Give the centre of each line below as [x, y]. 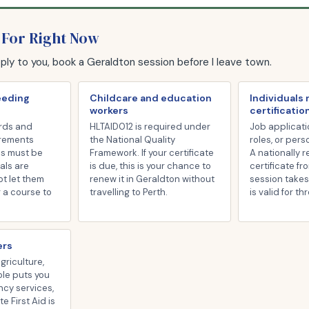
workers [109, 110]
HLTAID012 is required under [150, 127]
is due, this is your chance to [150, 166]
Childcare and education [151, 98]
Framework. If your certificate [152, 153]
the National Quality [132, 140]
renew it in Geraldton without [152, 179]
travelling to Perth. [129, 192]
